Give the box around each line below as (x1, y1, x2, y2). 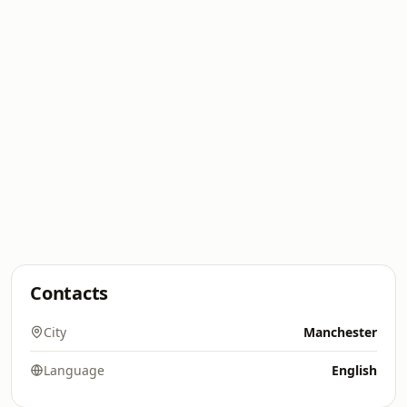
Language (44, 362, 104, 379)
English (332, 362, 377, 379)
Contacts (30, 281, 109, 305)
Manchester (303, 323, 377, 341)
